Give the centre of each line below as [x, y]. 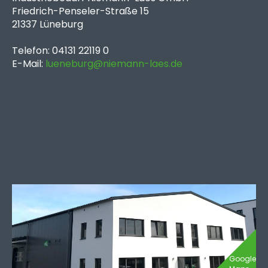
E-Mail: [29, 64]
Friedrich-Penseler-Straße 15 [80, 11]
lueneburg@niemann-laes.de [115, 64]
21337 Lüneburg [49, 24]
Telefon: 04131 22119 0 [60, 51]
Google [243, 259]
